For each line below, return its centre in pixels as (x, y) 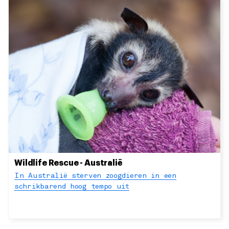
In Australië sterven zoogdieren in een (95, 176)
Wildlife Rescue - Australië (68, 163)
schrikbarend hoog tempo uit (72, 187)
